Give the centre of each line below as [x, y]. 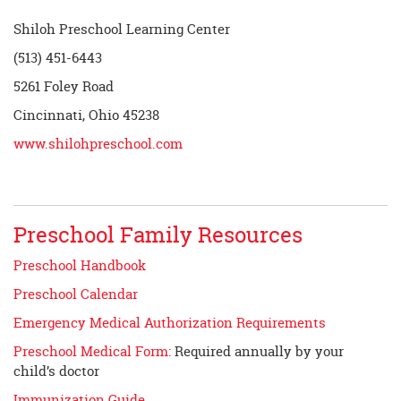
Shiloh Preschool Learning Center [122, 30]
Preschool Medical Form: [92, 352]
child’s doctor [56, 371]
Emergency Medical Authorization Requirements [170, 323]
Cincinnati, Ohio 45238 [86, 115]
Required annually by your [257, 352]
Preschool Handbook [80, 266]
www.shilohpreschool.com [98, 144]
